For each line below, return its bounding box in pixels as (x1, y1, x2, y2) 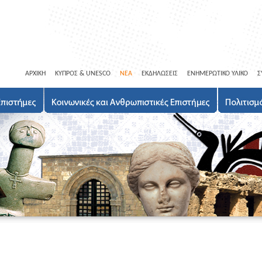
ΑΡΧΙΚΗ (25, 70, 46, 77)
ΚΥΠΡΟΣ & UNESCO (55, 70, 111, 77)
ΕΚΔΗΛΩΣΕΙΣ (142, 70, 178, 77)
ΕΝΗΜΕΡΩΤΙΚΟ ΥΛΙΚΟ (187, 70, 248, 77)
